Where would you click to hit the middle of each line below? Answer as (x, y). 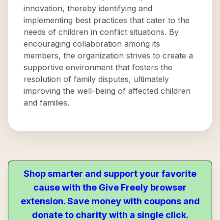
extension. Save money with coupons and (110, 201)
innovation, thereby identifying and (88, 8)
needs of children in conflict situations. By (101, 32)
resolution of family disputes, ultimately (96, 79)
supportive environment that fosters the (98, 67)
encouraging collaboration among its (92, 44)
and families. (46, 103)
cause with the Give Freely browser (110, 187)
